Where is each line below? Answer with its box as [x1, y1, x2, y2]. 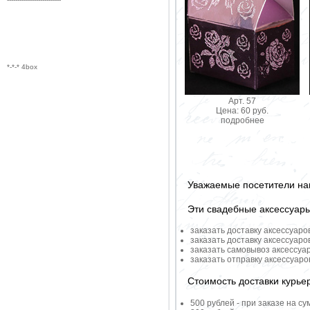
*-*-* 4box [7, 63, 37, 71]
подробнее [220, 115, 264, 125]
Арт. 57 [228, 95, 256, 106]
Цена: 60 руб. [216, 105, 268, 116]
